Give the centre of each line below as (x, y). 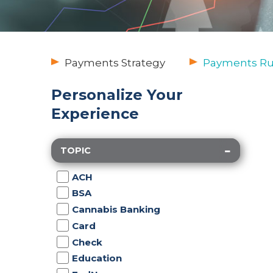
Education (97, 258)
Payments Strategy (115, 63)
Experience (95, 114)
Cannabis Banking (116, 210)
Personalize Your (117, 95)
